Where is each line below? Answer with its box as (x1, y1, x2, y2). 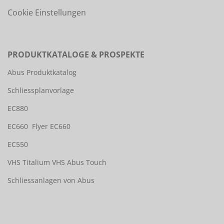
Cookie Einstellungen (7, 7, 86, 18)
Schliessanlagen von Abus (7, 175, 94, 185)
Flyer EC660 (32, 121, 70, 131)
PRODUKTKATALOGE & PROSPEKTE (7, 49, 144, 60)
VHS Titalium (7, 157, 50, 167)
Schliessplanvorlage (7, 85, 74, 95)
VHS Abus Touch (52, 157, 106, 167)
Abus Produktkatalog (7, 67, 76, 77)
